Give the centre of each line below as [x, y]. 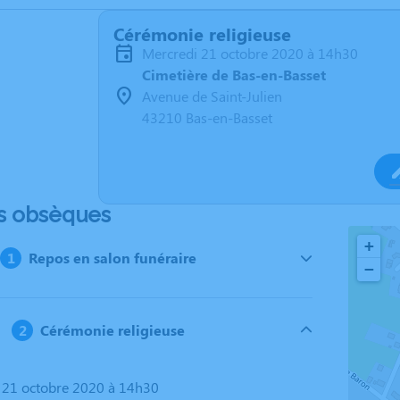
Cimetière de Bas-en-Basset [234, 75]
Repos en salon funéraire [113, 258]
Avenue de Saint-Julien [212, 96]
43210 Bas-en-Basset [207, 117]
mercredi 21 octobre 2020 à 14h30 [256, 53]
